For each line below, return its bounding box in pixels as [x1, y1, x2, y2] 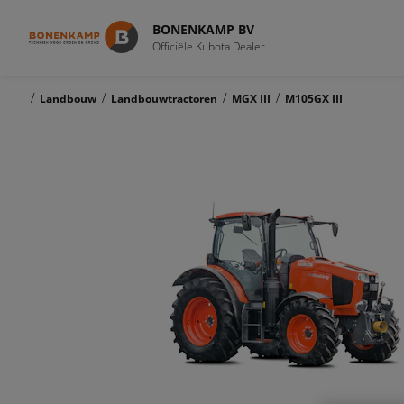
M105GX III [285, 91, 343, 106]
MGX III [232, 91, 271, 106]
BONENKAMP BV [151, 20, 254, 38]
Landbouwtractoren [111, 91, 217, 106]
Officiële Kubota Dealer [151, 38, 265, 54]
